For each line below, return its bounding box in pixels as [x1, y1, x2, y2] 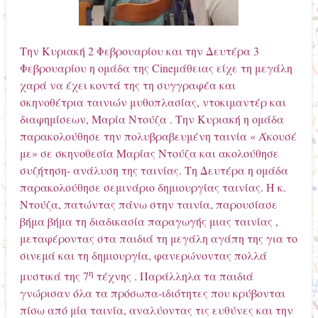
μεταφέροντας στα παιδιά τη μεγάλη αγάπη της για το [19, 230, 297, 246]
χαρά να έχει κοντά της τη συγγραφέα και [19, 77, 236, 92]
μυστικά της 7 [19, 268, 89, 284]
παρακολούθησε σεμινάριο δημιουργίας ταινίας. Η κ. [19, 179, 286, 194]
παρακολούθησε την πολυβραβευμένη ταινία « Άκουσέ [19, 128, 297, 143]
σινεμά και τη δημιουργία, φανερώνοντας [19, 247, 231, 263]
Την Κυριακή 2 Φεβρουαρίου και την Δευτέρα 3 [19, 43, 259, 58]
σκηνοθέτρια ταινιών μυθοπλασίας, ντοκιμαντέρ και [19, 94, 286, 109]
